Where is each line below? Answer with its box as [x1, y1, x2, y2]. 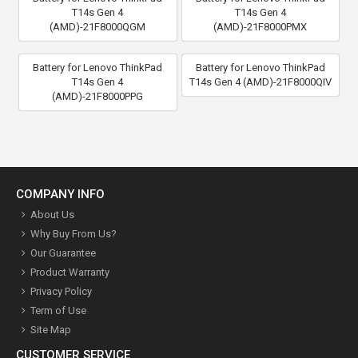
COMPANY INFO [16, 186, 105, 201]
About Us [30, 208, 74, 221]
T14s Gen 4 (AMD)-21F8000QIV [189, 75, 332, 88]
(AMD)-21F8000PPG [52, 89, 144, 102]
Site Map [30, 323, 71, 336]
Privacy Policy [30, 284, 92, 297]
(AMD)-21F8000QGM [50, 20, 146, 33]
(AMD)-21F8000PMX [213, 20, 308, 33]
